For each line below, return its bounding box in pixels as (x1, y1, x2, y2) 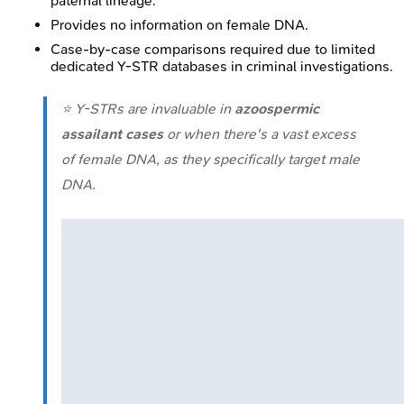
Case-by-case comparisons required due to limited (50, 40, 375, 58)
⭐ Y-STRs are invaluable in (61, 99, 234, 117)
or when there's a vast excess (163, 124, 356, 142)
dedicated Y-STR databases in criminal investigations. (50, 57, 393, 75)
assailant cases (61, 124, 163, 142)
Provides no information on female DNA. (50, 15, 308, 33)
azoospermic (234, 99, 319, 117)
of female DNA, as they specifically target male (61, 150, 360, 168)
